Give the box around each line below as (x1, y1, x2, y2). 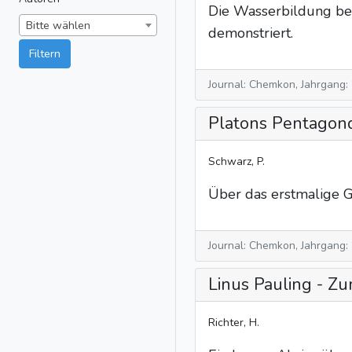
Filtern (29, 46, 60, 61)
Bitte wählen (26, 18, 90, 33)
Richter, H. (208, 315, 259, 330)
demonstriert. (208, 24, 293, 42)
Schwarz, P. (208, 154, 265, 169)
